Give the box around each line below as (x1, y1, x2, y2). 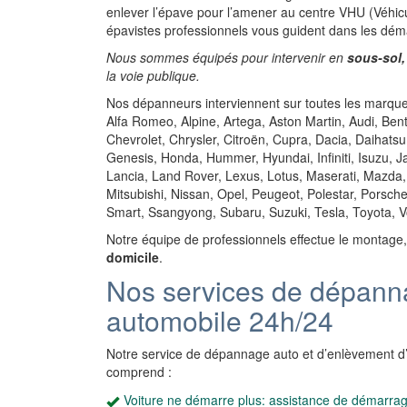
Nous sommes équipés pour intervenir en (106, 48, 347, 66)
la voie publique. (106, 66, 200, 84)
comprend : (106, 362, 172, 381)
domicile (106, 248, 159, 266)
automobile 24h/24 (106, 301, 333, 340)
